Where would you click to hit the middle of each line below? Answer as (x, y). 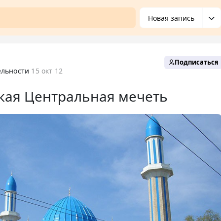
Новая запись (171, 18)
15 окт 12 (47, 71)
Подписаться (197, 62)
